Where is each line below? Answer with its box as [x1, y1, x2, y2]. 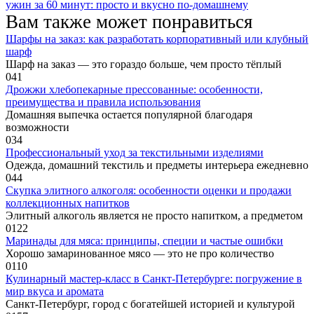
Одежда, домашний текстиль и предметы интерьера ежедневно [6, 159, 308, 172]
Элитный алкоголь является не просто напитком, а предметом [6, 210, 303, 222]
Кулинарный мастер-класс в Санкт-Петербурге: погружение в [6, 273, 302, 285]
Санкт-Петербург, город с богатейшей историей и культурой [6, 298, 295, 310]
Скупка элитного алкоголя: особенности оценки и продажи [6, 184, 292, 197]
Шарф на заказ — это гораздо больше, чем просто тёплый [6, 58, 282, 71]
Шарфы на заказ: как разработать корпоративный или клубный [6, 33, 308, 46]
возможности [6, 121, 69, 134]
